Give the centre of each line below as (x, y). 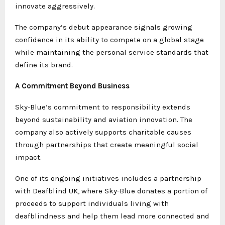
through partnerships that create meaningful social (107, 144)
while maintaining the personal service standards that (112, 52)
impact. (28, 157)
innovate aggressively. (55, 6)
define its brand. (44, 65)
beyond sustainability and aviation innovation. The (104, 119)
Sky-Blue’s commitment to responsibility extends (103, 107)
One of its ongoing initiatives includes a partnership (108, 178)
